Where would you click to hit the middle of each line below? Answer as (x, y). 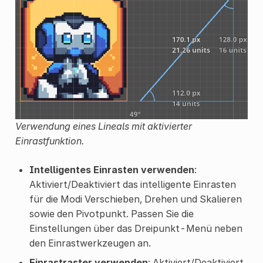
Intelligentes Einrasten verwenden (112, 169)
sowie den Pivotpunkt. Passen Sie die (111, 213)
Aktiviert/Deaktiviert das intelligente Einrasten (132, 184)
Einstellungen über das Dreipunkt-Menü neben (136, 228)
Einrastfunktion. (49, 141)
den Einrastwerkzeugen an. (90, 243)
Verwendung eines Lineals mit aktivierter (103, 126)
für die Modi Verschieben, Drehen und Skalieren (135, 199)
